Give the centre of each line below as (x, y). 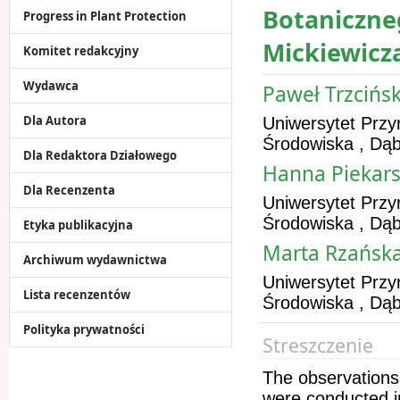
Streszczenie (318, 345)
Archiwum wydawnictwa (95, 260)
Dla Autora (55, 121)
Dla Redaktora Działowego (100, 155)
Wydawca (51, 86)
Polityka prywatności (84, 329)
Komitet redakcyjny (81, 51)
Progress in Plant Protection (105, 16)
